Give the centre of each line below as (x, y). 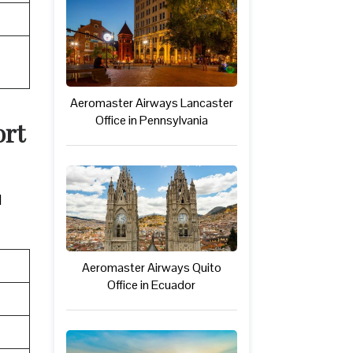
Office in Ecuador (152, 284)
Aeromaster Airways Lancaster (151, 103)
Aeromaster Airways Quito (151, 267)
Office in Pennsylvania (151, 121)
